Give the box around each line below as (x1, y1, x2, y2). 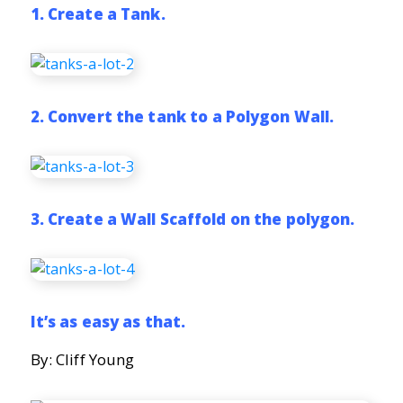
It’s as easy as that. (30, 310, 186, 332)
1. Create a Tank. (30, 3, 166, 24)
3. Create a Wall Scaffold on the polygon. (30, 208, 355, 229)
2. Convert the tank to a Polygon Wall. (30, 105, 335, 127)
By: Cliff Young (30, 348, 135, 370)
